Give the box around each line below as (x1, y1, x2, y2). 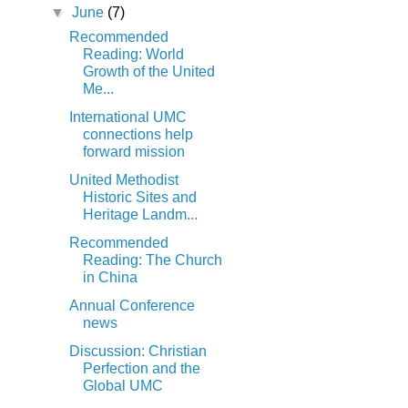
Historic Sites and (82, 189, 197, 206)
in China (82, 270, 138, 286)
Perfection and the (82, 361, 200, 377)
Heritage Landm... (82, 207, 198, 223)
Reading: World (82, 46, 184, 63)
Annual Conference (68, 298, 195, 314)
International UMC (68, 109, 187, 126)
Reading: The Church (82, 252, 222, 269)
